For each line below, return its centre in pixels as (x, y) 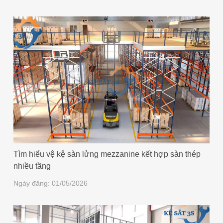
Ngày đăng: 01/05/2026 (51, 183)
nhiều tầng (32, 166)
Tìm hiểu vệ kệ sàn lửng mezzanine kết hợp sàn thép (107, 154)
